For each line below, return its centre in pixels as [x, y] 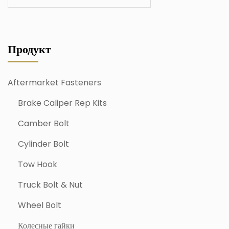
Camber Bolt [44, 123]
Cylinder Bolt [43, 144]
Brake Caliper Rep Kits [62, 103]
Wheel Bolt [40, 205]
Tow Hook [38, 164]
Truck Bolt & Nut [50, 185]
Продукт [29, 49]
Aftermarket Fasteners [54, 83]
